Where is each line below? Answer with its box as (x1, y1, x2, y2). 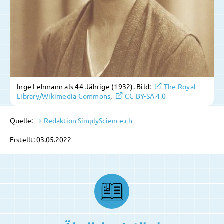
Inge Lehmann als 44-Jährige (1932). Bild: (17, 82, 153, 91)
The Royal (163, 82, 196, 91)
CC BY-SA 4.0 (125, 91, 166, 101)
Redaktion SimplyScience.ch (42, 116, 132, 125)
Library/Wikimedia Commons (17, 91, 111, 101)
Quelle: (10, 116, 34, 125)
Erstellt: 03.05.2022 (10, 135, 71, 144)
